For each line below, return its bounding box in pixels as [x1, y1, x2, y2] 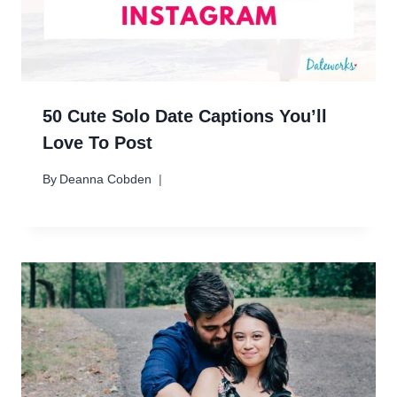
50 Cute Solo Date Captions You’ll [43, 106, 327, 127]
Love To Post [43, 133, 152, 153]
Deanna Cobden [59, 171, 152, 186]
